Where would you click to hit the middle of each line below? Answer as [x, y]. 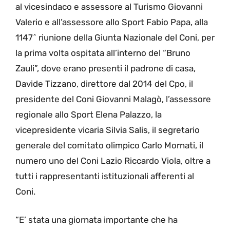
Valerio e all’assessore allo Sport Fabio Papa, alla [112, 22]
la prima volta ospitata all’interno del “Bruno [103, 53]
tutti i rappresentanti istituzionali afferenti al [105, 176]
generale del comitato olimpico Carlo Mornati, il [109, 145]
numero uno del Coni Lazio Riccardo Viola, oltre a [113, 160]
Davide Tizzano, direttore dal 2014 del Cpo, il [104, 83]
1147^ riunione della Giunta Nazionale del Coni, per [115, 37]
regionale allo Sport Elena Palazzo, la [89, 114]
